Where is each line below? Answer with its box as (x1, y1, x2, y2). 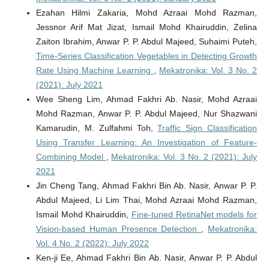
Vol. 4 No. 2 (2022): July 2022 (35, 238, 149, 249)
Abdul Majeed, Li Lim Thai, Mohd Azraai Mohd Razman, (35, 195, 258, 205)
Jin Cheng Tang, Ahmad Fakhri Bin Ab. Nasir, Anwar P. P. (35, 181, 258, 191)
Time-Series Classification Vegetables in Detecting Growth (35, 51, 258, 61)
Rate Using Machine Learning (35, 65, 154, 76)
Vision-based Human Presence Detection (35, 224, 202, 234)
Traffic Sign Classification (157, 123, 258, 133)
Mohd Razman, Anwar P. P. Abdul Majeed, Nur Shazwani (35, 109, 258, 119)
